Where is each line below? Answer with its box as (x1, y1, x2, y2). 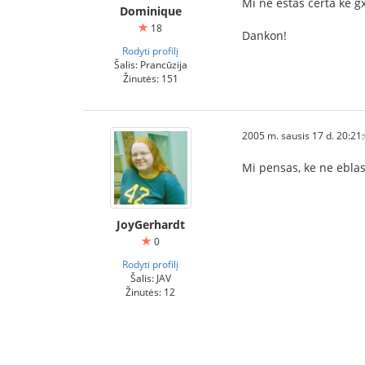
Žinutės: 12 (125, 285, 175, 298)
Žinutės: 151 (122, 72, 178, 85)
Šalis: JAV (130, 271, 171, 284)
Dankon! (242, 28, 287, 43)
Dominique (119, 3, 182, 19)
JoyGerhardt (116, 217, 185, 232)
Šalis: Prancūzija (113, 58, 187, 71)
